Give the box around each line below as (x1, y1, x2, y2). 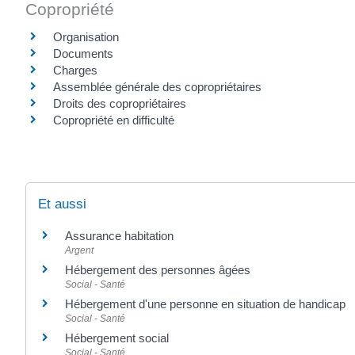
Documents (53, 47, 113, 61)
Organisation (53, 30, 119, 44)
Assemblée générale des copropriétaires (53, 80, 261, 94)
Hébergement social (65, 330, 169, 345)
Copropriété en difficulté (53, 113, 174, 128)
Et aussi (38, 196, 86, 212)
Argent (65, 244, 94, 256)
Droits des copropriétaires (53, 97, 186, 111)
